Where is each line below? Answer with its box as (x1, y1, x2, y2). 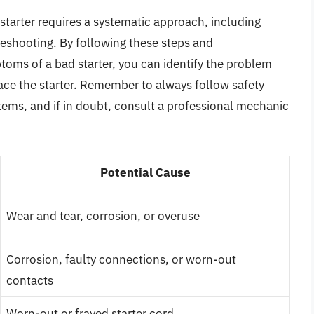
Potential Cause (100, 164, 191, 180)
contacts (6, 272, 53, 288)
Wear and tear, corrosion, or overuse (6, 207, 200, 224)
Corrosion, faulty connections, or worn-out (6, 251, 236, 267)
